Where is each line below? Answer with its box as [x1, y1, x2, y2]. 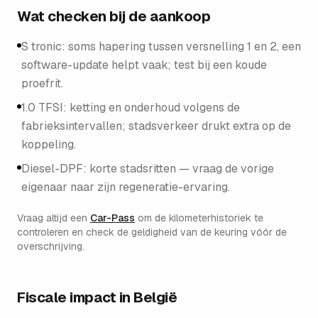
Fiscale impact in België [17, 288, 177, 307]
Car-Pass [90, 212, 135, 224]
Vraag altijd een [17, 212, 87, 224]
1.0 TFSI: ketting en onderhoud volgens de [21, 100, 240, 115]
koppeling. [21, 137, 76, 152]
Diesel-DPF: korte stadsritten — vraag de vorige [21, 161, 274, 176]
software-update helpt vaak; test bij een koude [21, 57, 267, 72]
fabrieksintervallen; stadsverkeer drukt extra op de [21, 119, 291, 133]
